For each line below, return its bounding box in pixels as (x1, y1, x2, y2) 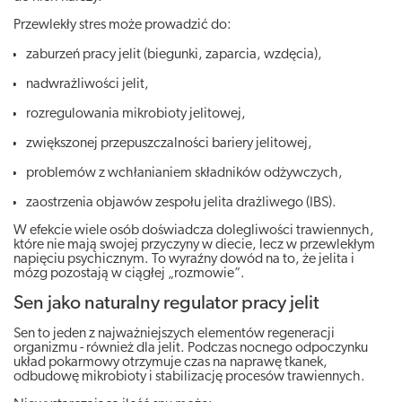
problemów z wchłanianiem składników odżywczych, (26, 165, 343, 180)
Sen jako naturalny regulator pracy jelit (13, 293, 319, 313)
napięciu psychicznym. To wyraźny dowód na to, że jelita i (13, 251, 354, 267)
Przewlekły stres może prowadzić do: (13, 17, 232, 32)
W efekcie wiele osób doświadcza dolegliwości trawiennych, (13, 223, 374, 238)
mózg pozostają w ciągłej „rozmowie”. (13, 266, 245, 281)
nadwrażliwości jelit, (26, 76, 149, 92)
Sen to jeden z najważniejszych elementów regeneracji (13, 326, 335, 341)
